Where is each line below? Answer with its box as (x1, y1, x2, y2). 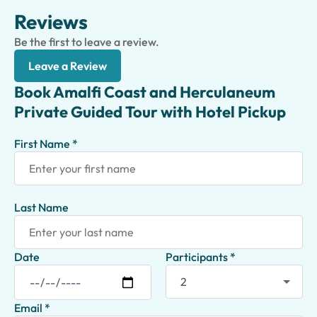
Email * (14, 301, 50, 315)
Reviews (14, 9, 88, 34)
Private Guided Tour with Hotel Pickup (14, 102, 286, 122)
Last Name (14, 200, 69, 214)
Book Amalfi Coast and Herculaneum (14, 82, 275, 102)
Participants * (166, 250, 236, 264)
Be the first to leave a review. (14, 35, 159, 49)
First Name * (14, 137, 78, 151)
